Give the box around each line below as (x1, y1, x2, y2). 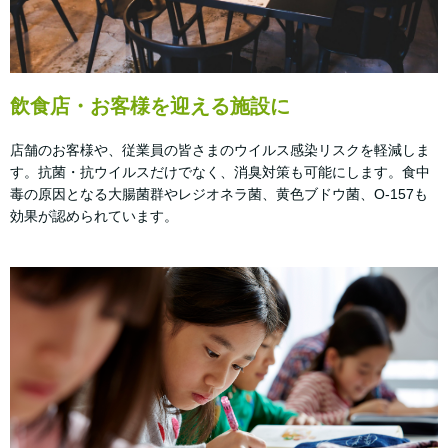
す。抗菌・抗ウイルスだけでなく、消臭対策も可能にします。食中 (10, 163, 430, 180)
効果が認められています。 (10, 207, 178, 224)
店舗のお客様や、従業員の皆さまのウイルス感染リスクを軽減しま (10, 141, 430, 158)
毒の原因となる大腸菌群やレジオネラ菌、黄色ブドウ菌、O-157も (10, 185, 428, 202)
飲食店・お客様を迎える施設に (10, 94, 290, 117)
